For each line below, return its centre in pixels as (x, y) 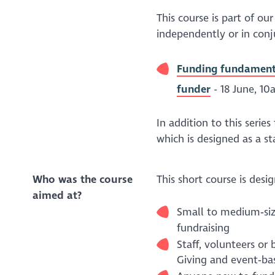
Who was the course (82, 179)
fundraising (203, 228)
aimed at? (57, 195)
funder (193, 89)
